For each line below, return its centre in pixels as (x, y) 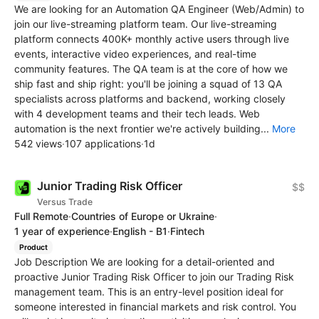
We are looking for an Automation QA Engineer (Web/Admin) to (159, 9)
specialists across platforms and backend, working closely (150, 98)
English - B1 (140, 231)
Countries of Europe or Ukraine (143, 216)
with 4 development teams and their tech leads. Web (137, 113)
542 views (38, 143)
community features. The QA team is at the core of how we (151, 68)
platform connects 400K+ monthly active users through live (152, 38)
